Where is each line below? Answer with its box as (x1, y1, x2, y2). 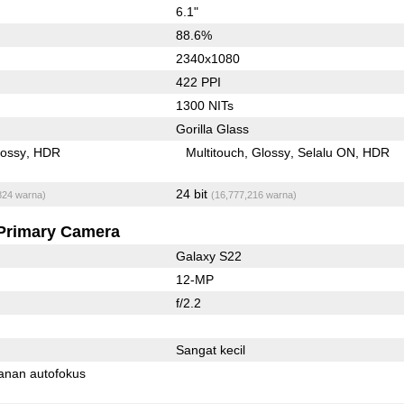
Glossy (252, 144, 291, 160)
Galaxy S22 (175, 248, 242, 263)
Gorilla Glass (175, 121, 249, 136)
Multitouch (186, 144, 245, 160)
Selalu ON (298, 144, 356, 160)
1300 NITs (175, 97, 234, 113)
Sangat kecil (175, 342, 245, 357)
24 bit (175, 186, 211, 201)
